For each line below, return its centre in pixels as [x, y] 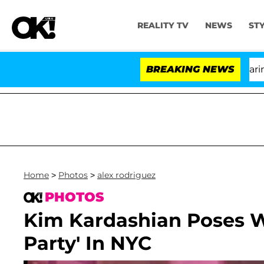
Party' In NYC [88, 243]
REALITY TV [163, 26]
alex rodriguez [126, 175]
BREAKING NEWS [190, 69]
